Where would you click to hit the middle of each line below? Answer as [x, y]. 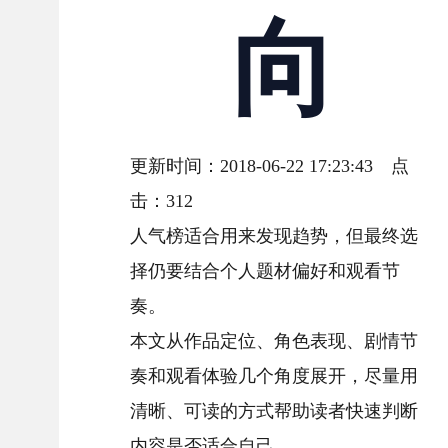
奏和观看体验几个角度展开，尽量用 [274, 376]
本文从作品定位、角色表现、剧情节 [274, 341]
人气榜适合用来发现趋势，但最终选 [274, 236]
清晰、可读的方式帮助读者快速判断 [274, 411]
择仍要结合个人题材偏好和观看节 [265, 271]
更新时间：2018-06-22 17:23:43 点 [270, 166]
